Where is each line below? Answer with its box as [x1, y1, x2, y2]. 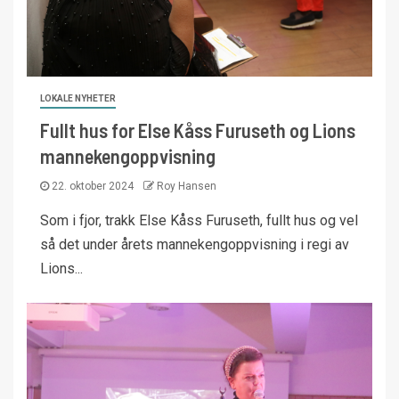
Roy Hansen [157, 180, 216, 192]
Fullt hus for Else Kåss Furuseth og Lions [40, 118, 355, 142]
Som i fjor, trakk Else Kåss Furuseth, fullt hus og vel [40, 212, 358, 229]
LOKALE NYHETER [40, 94, 116, 103]
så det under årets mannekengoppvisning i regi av [40, 236, 349, 253]
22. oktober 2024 [49, 180, 136, 192]
